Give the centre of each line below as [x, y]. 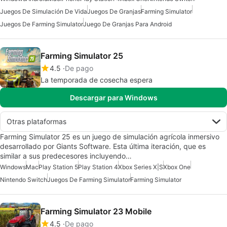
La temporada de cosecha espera [97, 80]
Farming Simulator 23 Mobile [96, 211]
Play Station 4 [98, 167]
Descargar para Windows [113, 98]
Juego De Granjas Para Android [127, 24]
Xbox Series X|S [141, 167]
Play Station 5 [58, 167]
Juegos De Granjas [114, 11]
